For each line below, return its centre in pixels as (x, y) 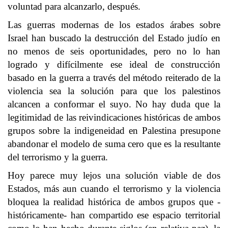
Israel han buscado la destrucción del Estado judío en (114, 38)
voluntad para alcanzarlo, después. (74, 6)
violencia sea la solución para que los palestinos (114, 91)
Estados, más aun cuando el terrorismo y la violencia (114, 189)
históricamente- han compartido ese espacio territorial (114, 215)
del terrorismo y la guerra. (58, 157)
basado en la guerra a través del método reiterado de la (114, 78)
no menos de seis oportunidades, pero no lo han (114, 51)
